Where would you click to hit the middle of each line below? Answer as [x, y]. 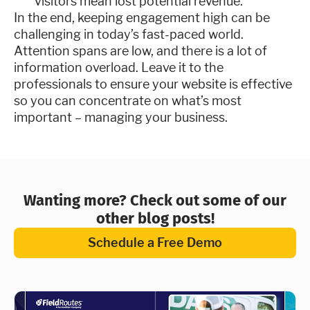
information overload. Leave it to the [119, 67]
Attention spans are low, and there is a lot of [140, 51]
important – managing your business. [121, 117]
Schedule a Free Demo [155, 243]
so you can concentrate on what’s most [128, 101]
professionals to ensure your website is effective [153, 84]
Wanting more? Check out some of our [155, 200]
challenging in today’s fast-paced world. [129, 34]
